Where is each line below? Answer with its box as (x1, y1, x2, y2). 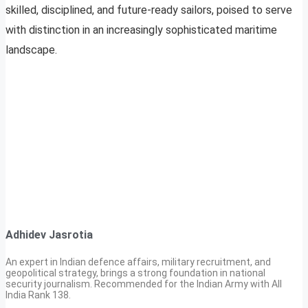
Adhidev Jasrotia (5, 228, 93, 242)
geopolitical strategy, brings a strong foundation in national (5, 267, 265, 278)
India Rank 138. (5, 289, 71, 300)
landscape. (5, 43, 57, 57)
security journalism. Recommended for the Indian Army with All (5, 278, 282, 289)
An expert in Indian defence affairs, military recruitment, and (5, 256, 271, 267)
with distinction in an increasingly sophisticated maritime (5, 23, 277, 37)
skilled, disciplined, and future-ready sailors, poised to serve (5, 3, 292, 17)
